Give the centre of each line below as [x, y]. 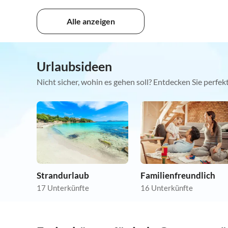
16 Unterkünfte [167, 188]
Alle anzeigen [91, 21]
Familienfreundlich [178, 176]
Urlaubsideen [74, 66]
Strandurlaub [63, 176]
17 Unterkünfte [63, 188]
